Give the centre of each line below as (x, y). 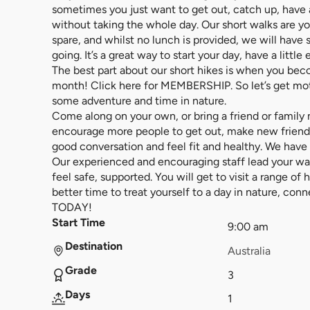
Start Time (79, 222)
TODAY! (72, 207)
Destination (94, 246)
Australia (249, 250)
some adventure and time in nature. (139, 100)
